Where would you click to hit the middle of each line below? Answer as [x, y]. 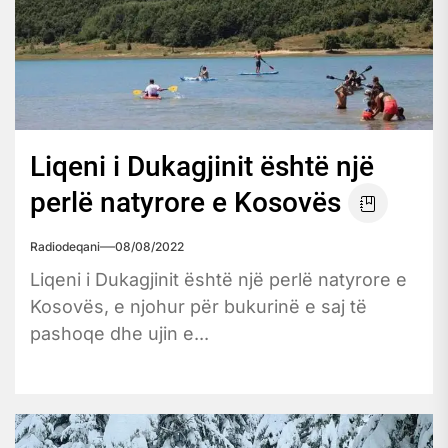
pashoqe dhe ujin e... [119, 333]
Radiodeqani [65, 246]
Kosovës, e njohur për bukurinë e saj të [198, 306]
